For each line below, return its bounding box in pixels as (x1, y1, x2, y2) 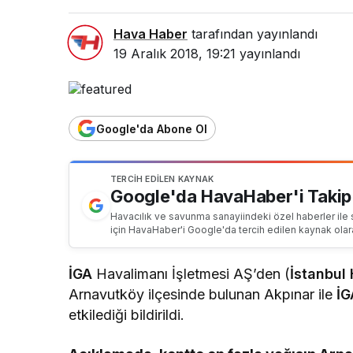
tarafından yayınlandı (188, 25, 318, 42)
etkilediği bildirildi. (69, 307, 185, 324)
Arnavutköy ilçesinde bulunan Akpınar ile (69, 286, 337, 303)
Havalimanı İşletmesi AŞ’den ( (92, 266, 291, 283)
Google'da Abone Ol (96, 121, 207, 136)
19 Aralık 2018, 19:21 (113, 45, 236, 61)
